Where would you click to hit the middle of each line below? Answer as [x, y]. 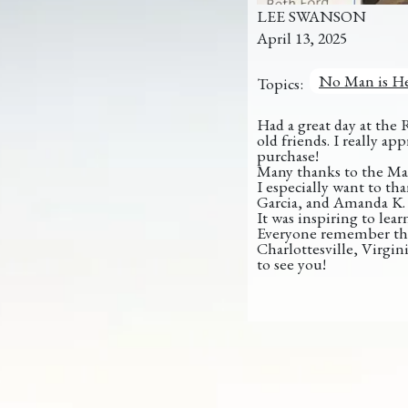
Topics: [282, 83]
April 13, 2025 [302, 38]
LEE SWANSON [311, 16]
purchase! [288, 155]
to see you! [291, 264]
